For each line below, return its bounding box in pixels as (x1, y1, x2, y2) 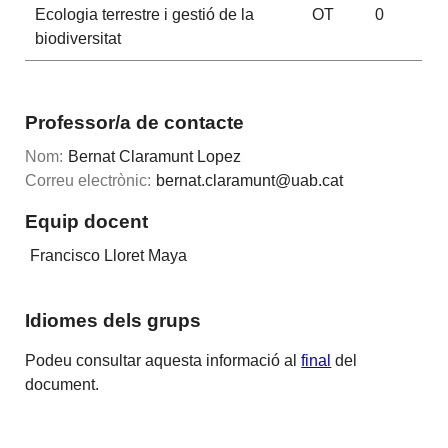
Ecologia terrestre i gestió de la (34, 6, 254, 23)
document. (25, 375, 100, 393)
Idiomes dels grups (25, 309, 202, 331)
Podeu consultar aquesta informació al (25, 351, 302, 369)
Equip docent (25, 210, 149, 232)
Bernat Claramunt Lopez (68, 148, 242, 166)
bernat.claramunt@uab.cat (156, 172, 344, 190)
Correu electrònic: (25, 172, 152, 190)
